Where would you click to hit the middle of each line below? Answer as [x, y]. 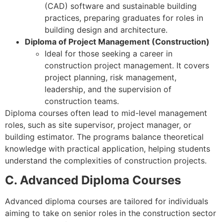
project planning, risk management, [111, 77]
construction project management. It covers [127, 65]
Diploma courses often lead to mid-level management [106, 113]
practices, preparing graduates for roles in [124, 18]
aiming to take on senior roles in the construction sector [111, 213]
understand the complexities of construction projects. [106, 160]
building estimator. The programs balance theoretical [104, 137]
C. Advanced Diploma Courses [93, 180]
